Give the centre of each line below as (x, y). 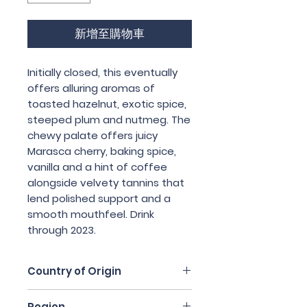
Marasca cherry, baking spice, (102, 151)
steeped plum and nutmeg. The (109, 119)
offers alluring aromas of (91, 88)
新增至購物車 (110, 33)
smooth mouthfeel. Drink (91, 214)
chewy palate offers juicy (93, 135)
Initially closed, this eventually (102, 72)
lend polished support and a (99, 198)
